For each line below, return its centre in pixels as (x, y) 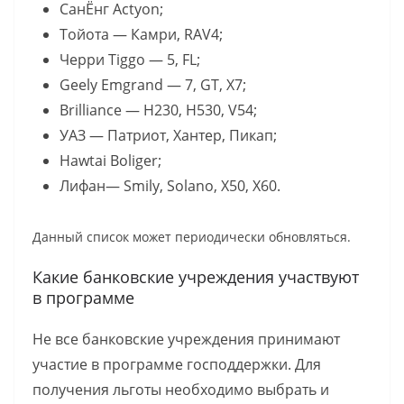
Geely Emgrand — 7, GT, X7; (153, 84)
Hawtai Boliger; (110, 160)
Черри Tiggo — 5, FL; (130, 59)
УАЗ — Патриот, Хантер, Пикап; (168, 135)
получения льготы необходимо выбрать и (181, 389)
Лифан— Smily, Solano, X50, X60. (170, 185)
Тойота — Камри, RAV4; (141, 34)
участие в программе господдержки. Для (177, 364)
